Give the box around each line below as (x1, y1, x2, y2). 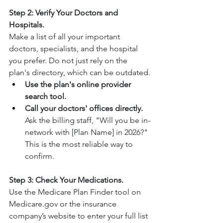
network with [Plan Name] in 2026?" (25, 127, 150, 137)
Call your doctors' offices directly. (25, 104, 143, 113)
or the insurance (58, 199, 118, 209)
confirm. (25, 151, 54, 161)
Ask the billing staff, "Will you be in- (25, 115, 150, 125)
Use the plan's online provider (25, 80, 133, 90)
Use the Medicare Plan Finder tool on (9, 187, 143, 197)
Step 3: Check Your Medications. (9, 175, 123, 185)
